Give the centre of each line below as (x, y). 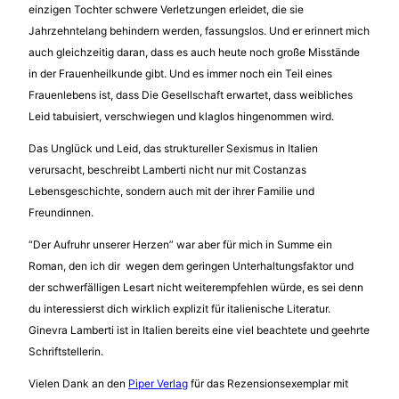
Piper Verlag (158, 383)
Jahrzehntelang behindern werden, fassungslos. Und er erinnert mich (199, 30)
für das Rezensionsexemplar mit (268, 383)
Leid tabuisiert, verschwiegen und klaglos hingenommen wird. (181, 116)
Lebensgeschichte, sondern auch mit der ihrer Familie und (171, 191)
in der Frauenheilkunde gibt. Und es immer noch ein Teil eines (180, 73)
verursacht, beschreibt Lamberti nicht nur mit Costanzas (167, 169)
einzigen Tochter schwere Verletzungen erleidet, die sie (166, 9)
